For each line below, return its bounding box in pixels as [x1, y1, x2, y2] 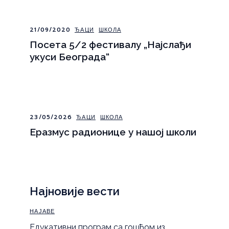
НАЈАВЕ [30, 207, 55, 216]
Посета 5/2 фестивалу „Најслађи [30, 38, 192, 50]
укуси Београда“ [30, 51, 110, 62]
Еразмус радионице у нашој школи [30, 126, 197, 138]
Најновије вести [30, 184, 120, 198]
